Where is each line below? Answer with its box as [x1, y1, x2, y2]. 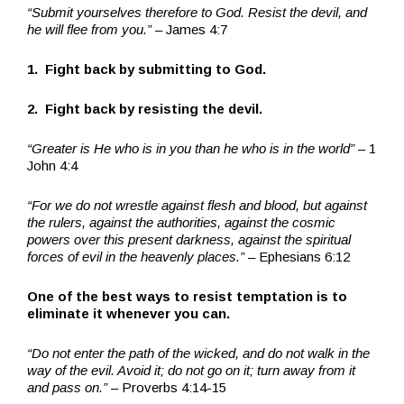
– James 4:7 [151, 21, 227, 37]
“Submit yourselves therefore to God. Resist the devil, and [27, 4, 367, 20]
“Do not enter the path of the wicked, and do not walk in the [27, 344, 370, 361]
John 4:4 [27, 157, 78, 173]
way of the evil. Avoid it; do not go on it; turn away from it [27, 362, 355, 378]
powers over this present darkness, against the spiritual [27, 231, 351, 247]
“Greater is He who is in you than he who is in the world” [27, 140, 354, 156]
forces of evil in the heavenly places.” [27, 248, 244, 264]
